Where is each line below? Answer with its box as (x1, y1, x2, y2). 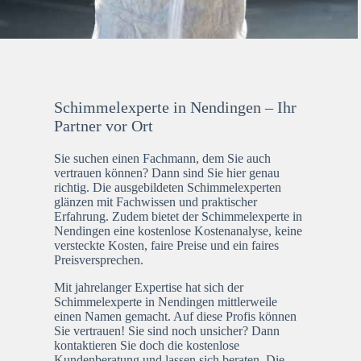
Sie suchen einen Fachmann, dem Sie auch (54, 151, 272, 165)
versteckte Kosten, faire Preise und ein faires (54, 238, 280, 252)
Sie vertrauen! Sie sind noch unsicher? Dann (54, 323, 280, 338)
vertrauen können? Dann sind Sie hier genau (54, 165, 280, 180)
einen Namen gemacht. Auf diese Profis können (54, 309, 297, 323)
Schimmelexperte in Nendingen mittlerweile (54, 294, 278, 309)
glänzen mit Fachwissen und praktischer (54, 194, 258, 209)
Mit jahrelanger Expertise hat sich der (54, 280, 244, 294)
